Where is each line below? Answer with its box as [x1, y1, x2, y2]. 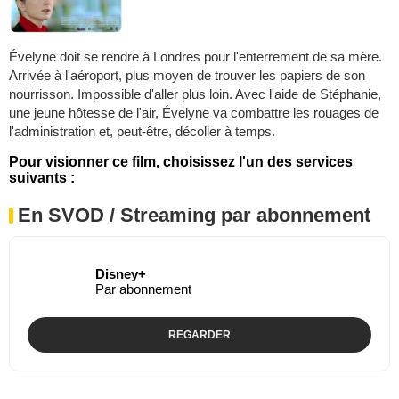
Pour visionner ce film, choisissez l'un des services [9, 153, 353, 169]
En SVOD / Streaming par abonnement [18, 203, 370, 226]
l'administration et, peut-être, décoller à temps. [9, 123, 275, 139]
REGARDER [168, 328, 231, 341]
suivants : [9, 169, 75, 185]
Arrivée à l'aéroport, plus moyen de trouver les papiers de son [9, 67, 365, 83]
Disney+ [95, 265, 146, 281]
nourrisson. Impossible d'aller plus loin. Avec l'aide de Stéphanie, [9, 85, 381, 102]
